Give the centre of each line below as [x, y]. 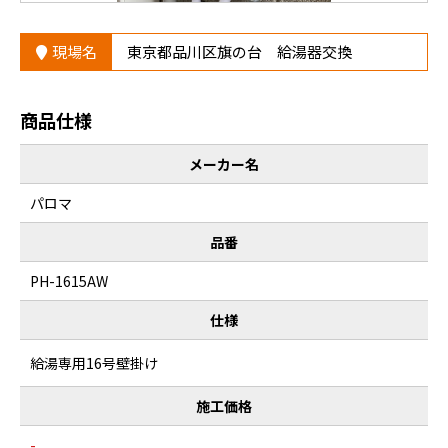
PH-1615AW [69, 281]
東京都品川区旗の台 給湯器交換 [239, 52]
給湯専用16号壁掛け [94, 363]
